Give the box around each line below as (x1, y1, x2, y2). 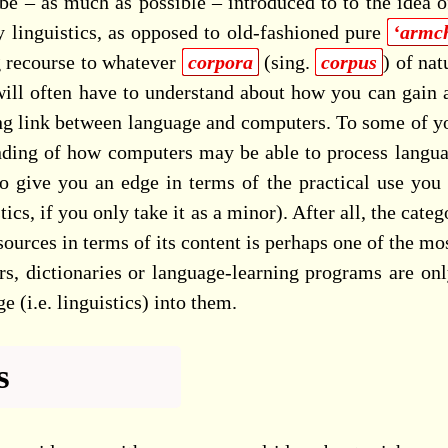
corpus (321, 51, 378, 73)
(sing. (258, 51, 316, 73)
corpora (187, 51, 253, 73)
